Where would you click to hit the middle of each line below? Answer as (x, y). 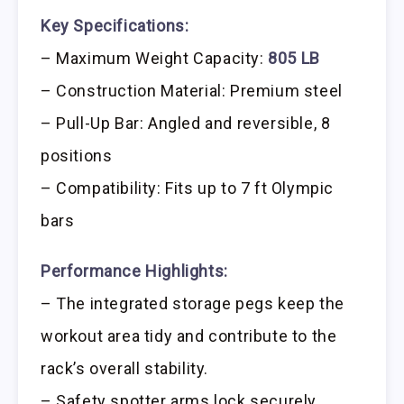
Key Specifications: (115, 25)
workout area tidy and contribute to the (189, 336)
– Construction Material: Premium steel (192, 90)
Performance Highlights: (134, 271)
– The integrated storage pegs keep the (193, 304)
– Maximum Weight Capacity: (155, 58)
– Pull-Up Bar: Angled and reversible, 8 (186, 123)
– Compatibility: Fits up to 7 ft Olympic (188, 188)
